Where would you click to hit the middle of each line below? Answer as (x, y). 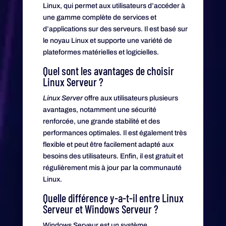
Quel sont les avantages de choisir (108, 70)
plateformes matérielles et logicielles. (101, 52)
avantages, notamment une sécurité (99, 109)
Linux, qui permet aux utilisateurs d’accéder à (114, 6)
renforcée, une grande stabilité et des (101, 121)
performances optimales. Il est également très (115, 133)
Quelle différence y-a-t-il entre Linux (113, 197)
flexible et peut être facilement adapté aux (108, 144)
